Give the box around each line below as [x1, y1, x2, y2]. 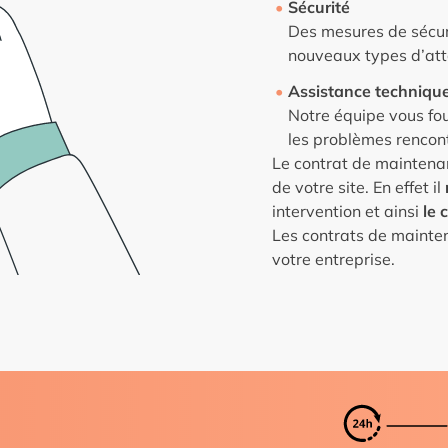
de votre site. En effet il [272, 176, 445, 197]
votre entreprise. [272, 248, 395, 269]
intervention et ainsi [272, 200, 423, 221]
